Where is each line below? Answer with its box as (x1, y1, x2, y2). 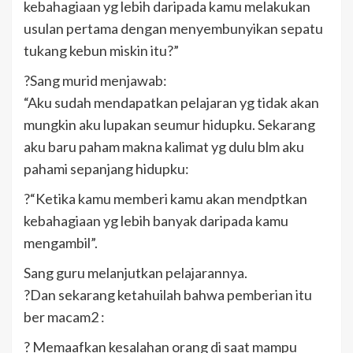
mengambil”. (24, 233, 98, 251)
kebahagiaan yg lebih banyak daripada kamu (24, 211, 288, 229)
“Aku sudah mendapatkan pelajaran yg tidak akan (24, 93, 319, 111)
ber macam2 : (24, 307, 105, 325)
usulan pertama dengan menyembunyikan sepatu (24, 19, 323, 37)
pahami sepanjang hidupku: (24, 159, 189, 177)
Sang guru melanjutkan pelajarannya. (24, 263, 247, 281)
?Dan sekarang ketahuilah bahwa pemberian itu (24, 285, 312, 303)
